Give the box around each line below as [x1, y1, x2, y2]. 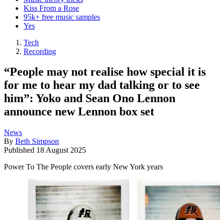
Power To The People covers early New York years [4, 163, 163, 171]
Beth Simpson [15, 137, 59, 146]
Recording [24, 47, 56, 55]
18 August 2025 [36, 146, 86, 155]
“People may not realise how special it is [4, 65, 206, 79]
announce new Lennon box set [4, 105, 154, 118]
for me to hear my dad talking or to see [4, 79, 200, 92]
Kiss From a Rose [24, 3, 79, 12]
